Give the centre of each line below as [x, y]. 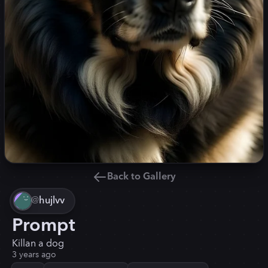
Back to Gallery [141, 177]
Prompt [44, 226]
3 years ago [34, 255]
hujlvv [52, 201]
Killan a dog [38, 244]
